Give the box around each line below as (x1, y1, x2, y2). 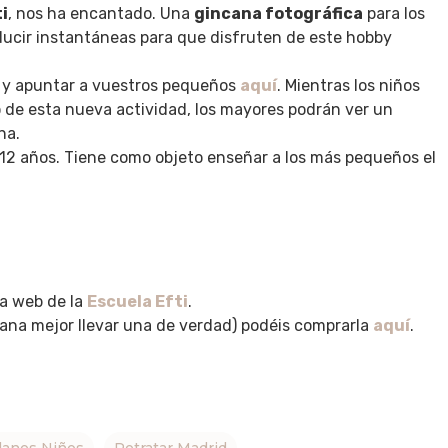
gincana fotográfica (194, 4, 363, 23)
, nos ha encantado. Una (8, 4, 194, 23)
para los (363, 4, 425, 23)
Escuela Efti (87, 292, 188, 311)
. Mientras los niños (277, 76, 420, 95)
